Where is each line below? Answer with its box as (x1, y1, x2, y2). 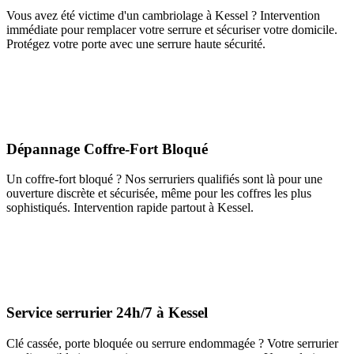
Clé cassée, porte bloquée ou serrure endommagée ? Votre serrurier (6, 336, 338, 350)
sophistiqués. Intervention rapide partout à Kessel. (6, 201, 254, 215)
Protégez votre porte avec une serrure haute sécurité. (6, 36, 265, 51)
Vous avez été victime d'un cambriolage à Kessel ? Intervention (6, 8, 320, 22)
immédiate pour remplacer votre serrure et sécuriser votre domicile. (6, 22, 337, 36)
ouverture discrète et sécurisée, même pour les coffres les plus (6, 186, 311, 201)
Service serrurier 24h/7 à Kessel (6, 303, 208, 321)
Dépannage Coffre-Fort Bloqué (6, 140, 208, 157)
